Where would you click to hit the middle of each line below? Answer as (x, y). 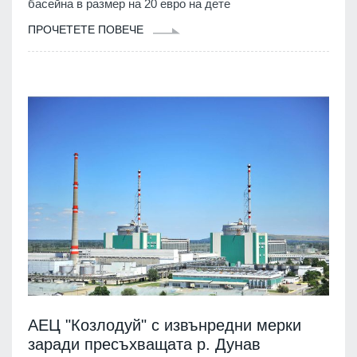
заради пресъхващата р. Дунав (144, 344)
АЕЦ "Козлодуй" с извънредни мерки (165, 325)
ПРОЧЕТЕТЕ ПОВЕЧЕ (87, 30)
